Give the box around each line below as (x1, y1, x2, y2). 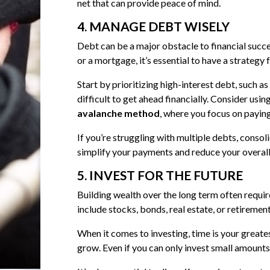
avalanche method (77, 107, 160, 119)
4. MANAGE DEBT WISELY (77, 19, 230, 34)
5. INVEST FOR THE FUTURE (77, 168, 243, 183)
